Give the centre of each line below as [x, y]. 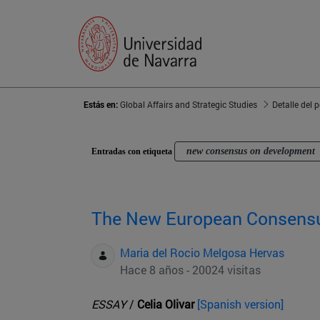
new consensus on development [251, 151]
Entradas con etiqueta [133, 152]
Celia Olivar [166, 304]
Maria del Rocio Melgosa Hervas [202, 253]
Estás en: [102, 105]
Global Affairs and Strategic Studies [189, 105]
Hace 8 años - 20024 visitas [190, 270]
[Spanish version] [240, 304]
